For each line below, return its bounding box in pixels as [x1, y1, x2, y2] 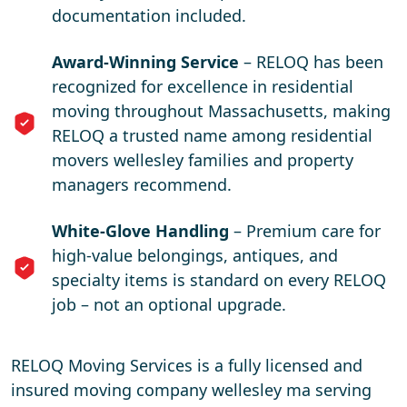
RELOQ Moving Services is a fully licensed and [11, 354, 362, 377]
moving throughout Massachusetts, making [52, 100, 391, 123]
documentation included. [52, 5, 246, 27]
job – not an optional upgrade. [52, 293, 286, 316]
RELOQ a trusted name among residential [52, 124, 372, 147]
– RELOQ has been [239, 51, 383, 74]
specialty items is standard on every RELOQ [52, 269, 386, 292]
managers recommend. [52, 174, 232, 196]
